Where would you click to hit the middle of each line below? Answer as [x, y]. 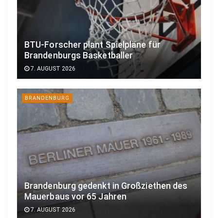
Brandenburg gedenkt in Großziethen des [106, 186]
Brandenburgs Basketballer [79, 55]
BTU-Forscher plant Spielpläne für [92, 45]
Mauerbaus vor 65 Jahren [76, 197]
